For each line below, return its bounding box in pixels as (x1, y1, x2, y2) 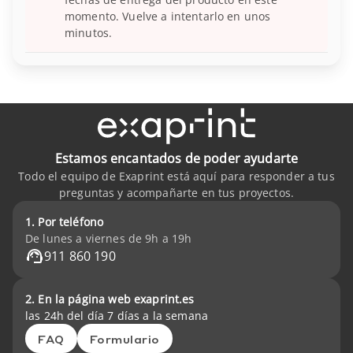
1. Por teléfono (25, 214, 104, 230)
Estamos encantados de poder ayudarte (54, 150, 299, 168)
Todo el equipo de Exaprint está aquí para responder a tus (18, 169, 335, 184)
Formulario (89, 331, 160, 346)
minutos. (65, 25, 113, 41)
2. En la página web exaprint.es (25, 292, 195, 307)
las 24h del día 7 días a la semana (25, 308, 209, 324)
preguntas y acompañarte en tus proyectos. (58, 185, 295, 201)
